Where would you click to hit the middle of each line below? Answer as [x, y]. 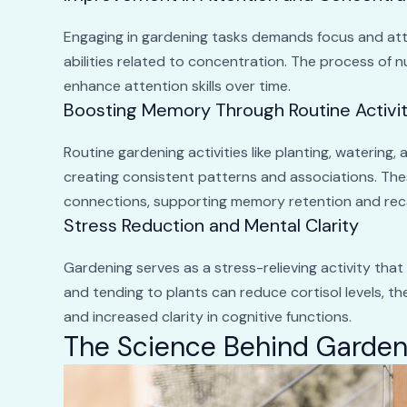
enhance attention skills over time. [177, 85]
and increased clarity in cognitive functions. [207, 316]
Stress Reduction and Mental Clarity [211, 225]
